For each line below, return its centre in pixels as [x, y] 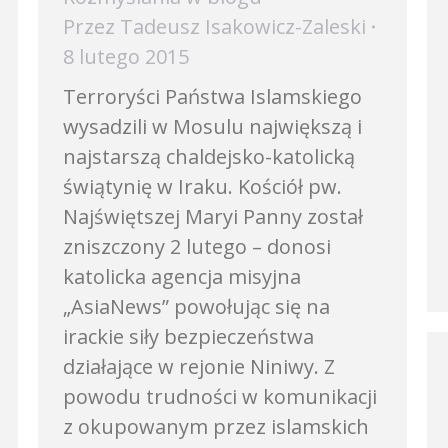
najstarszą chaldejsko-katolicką [209, 156]
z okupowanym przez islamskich [216, 426]
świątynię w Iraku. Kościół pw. [202, 186]
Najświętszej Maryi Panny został [213, 216]
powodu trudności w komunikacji [220, 396]
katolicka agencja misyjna [182, 276]
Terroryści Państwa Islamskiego [212, 96]
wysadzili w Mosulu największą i [212, 126]
